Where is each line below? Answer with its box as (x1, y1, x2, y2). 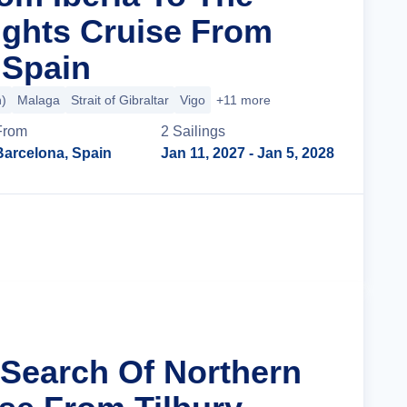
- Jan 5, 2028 (245, 145, 334, 161)
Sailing (173, 124, 218, 139)
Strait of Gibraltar (71, 93, 169, 107)
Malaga (17, 93, 60, 107)
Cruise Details (220, 230, 316, 245)
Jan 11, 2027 (161, 145, 245, 161)
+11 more (216, 93, 271, 107)
